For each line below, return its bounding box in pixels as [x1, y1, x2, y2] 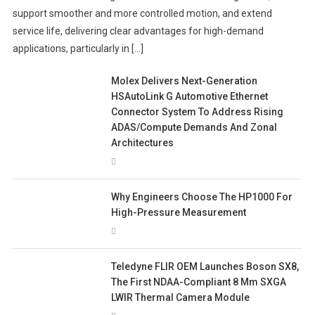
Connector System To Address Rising [111, 106, 284, 118]
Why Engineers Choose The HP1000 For [111, 191, 293, 203]
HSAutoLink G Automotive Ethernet [111, 91, 269, 103]
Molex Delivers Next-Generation [111, 75, 258, 87]
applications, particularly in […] [12, 43, 143, 55]
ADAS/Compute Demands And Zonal [111, 122, 278, 134]
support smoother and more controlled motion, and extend [12, 8, 272, 20]
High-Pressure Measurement [111, 207, 247, 219]
